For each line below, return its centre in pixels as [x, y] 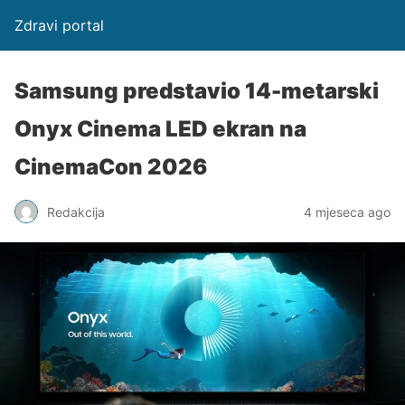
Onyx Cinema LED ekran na [160, 129]
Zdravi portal [59, 25]
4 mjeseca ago [347, 212]
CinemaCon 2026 [111, 167]
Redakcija [76, 212]
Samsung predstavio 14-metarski [197, 91]
